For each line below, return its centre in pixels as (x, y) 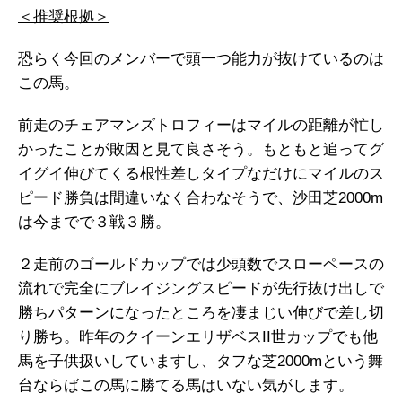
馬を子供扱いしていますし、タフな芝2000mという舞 (201, 362)
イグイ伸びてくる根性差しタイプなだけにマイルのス (201, 174)
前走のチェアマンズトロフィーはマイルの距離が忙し (201, 126)
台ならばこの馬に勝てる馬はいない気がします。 (186, 386)
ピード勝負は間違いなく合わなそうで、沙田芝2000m (201, 198)
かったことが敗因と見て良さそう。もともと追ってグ (201, 150)
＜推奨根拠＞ (64, 17)
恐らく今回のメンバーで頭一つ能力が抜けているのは (201, 59)
